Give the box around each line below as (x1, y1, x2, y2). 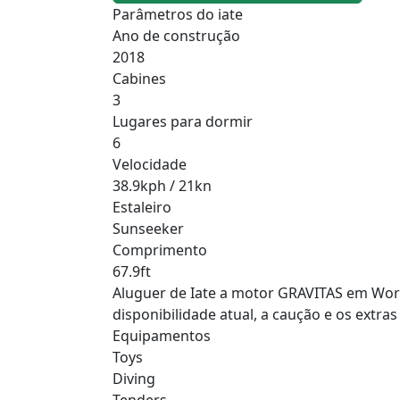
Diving (112, 368, 155, 388)
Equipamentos (112, 325, 211, 346)
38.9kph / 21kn (112, 175, 212, 196)
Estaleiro (112, 196, 171, 217)
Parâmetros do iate (112, 4, 243, 24)
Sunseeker (112, 218, 184, 238)
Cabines (112, 68, 166, 88)
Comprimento (112, 239, 207, 260)
